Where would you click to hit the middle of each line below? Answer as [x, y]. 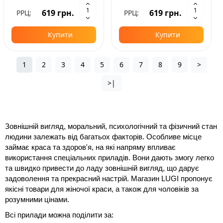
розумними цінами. [37, 200]
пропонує [197, 179]
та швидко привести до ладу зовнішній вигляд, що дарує [102, 168]
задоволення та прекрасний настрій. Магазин [83, 179]
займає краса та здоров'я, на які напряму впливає [90, 148]
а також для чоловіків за [157, 189]
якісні [15, 189]
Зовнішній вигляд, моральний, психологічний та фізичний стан [111, 127]
